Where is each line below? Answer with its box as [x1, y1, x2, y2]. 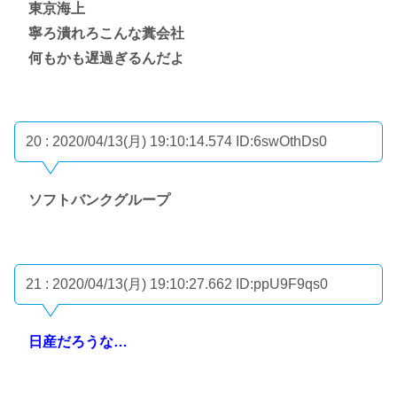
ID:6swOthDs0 [236, 134, 327, 150]
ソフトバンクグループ [28, 191, 170, 207]
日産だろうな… [28, 334, 128, 350]
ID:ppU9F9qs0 [236, 276, 328, 292]
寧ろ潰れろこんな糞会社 [28, 25, 184, 41]
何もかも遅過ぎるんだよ [28, 50, 184, 66]
